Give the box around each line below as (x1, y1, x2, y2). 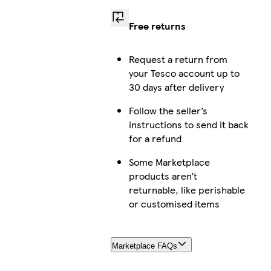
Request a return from (128, 52, 227, 67)
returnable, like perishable (128, 183, 245, 197)
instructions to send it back (128, 117, 249, 132)
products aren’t (128, 169, 197, 183)
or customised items (128, 197, 220, 211)
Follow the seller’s (128, 103, 207, 118)
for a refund (128, 131, 181, 146)
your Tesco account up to (128, 66, 240, 80)
